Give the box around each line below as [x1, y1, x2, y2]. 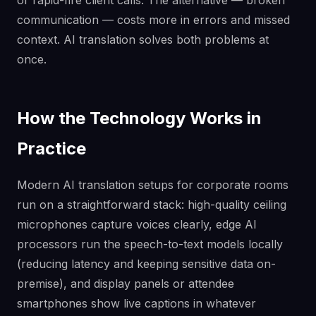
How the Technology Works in [17, 107, 262, 128]
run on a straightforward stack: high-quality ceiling [17, 197, 286, 212]
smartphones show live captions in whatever [17, 296, 256, 310]
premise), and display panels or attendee [17, 276, 234, 291]
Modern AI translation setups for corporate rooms [17, 177, 288, 192]
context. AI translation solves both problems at [17, 32, 269, 47]
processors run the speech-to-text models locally [17, 236, 283, 251]
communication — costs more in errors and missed [17, 12, 290, 27]
